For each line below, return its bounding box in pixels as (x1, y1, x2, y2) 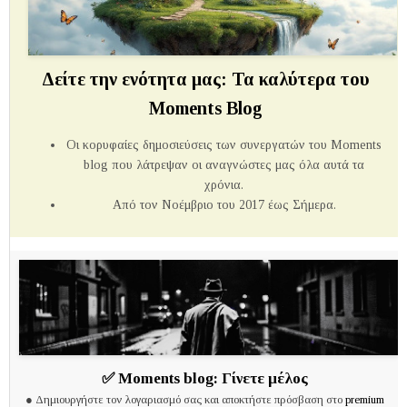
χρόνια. (204, 177, 243, 192)
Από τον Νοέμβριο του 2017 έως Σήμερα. (112, 197, 336, 212)
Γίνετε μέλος (217, 369, 308, 387)
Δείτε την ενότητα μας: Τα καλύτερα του (42, 68, 370, 89)
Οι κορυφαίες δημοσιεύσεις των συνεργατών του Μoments (66, 137, 382, 152)
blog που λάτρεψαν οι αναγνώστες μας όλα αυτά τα (84, 157, 364, 172)
